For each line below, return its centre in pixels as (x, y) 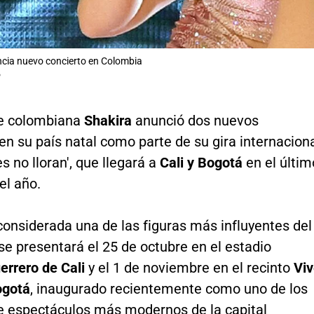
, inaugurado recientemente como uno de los (169, 289)
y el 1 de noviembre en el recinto (191, 268)
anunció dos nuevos (195, 121)
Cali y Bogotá (201, 163)
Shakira (108, 121)
